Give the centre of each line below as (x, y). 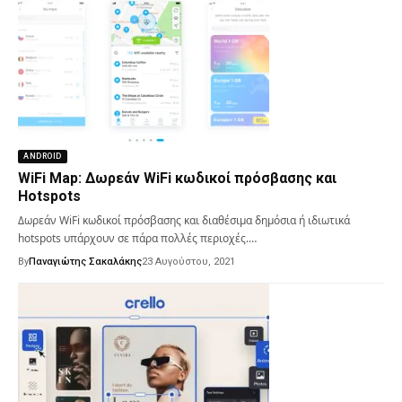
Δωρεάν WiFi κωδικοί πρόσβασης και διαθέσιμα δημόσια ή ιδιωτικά (184, 220)
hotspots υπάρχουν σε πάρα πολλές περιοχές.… (137, 238)
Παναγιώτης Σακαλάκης (85, 261)
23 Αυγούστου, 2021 (188, 261)
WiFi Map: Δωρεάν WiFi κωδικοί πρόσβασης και (177, 178)
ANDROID (43, 156)
